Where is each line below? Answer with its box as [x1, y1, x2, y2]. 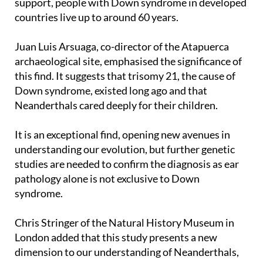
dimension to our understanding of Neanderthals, [15, 245, 239, 258]
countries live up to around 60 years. [15, 10, 178, 23]
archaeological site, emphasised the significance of [15, 54, 242, 68]
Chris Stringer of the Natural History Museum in [15, 215, 234, 229]
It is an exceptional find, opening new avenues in [15, 127, 230, 141]
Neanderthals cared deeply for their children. [15, 98, 218, 112]
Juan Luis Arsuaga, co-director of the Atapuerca [15, 39, 229, 53]
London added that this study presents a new [15, 230, 217, 244]
